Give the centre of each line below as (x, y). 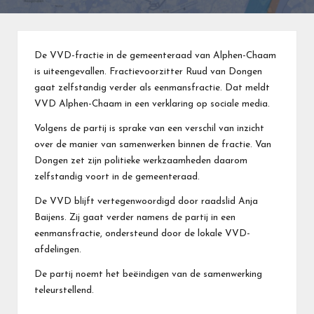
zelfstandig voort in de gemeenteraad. (117, 177)
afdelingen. (58, 250)
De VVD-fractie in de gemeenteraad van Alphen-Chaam (155, 55)
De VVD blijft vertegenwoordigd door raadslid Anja (146, 201)
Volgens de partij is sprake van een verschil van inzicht (149, 128)
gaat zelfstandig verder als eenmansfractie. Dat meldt (152, 88)
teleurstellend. (64, 290)
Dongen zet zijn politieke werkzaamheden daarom (141, 161)
